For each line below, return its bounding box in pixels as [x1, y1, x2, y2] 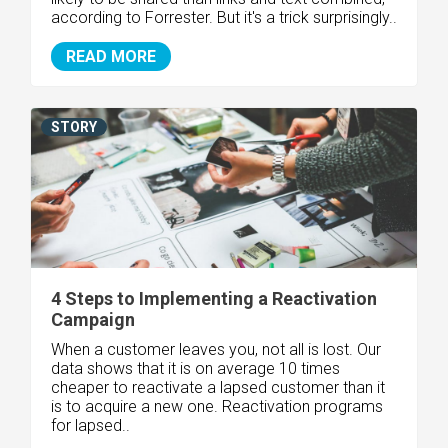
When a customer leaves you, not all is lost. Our [51, 339, 381, 359]
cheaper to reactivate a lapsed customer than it [51, 377, 385, 397]
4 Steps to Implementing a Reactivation [51, 287, 377, 309]
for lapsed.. [51, 415, 130, 435]
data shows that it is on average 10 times [51, 358, 340, 378]
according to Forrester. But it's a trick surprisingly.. [51, 7, 397, 27]
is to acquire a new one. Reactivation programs [51, 396, 383, 416]
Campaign [51, 308, 135, 330]
